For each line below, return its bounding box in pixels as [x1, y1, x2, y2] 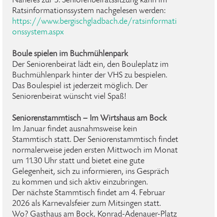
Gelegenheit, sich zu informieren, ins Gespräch [12, 168, 169, 176]
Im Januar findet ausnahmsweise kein [12, 125, 137, 134]
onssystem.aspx [12, 28, 64, 37]
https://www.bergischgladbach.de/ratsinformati [12, 17, 177, 26]
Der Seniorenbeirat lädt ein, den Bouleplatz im [12, 61, 169, 69]
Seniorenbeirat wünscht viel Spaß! [12, 93, 126, 101]
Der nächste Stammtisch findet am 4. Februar [12, 189, 165, 198]
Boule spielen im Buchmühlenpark [12, 50, 128, 59]
